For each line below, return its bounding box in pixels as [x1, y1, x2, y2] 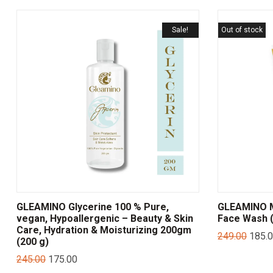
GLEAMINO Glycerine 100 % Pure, [16, 201, 169, 213]
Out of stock [221, 26, 263, 35]
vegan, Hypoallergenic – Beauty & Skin [16, 213, 193, 225]
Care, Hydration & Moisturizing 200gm [16, 224, 191, 236]
